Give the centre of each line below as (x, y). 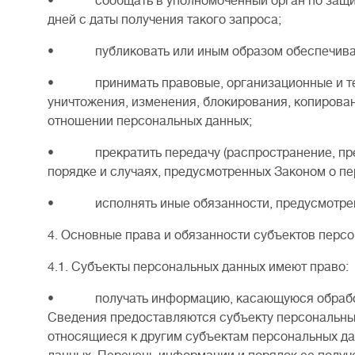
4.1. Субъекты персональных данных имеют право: (198, 267)
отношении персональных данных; (150, 121)
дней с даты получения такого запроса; (164, 20)
